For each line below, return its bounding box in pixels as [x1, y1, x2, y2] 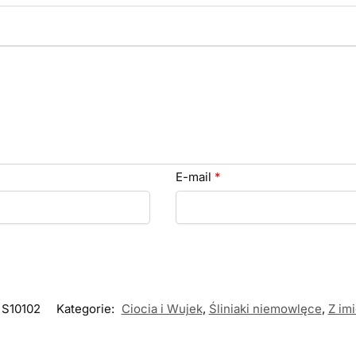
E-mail [175, 168, 215, 184]
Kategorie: [56, 301, 118, 317]
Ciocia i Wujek [121, 301, 203, 317]
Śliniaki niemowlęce [208, 301, 322, 317]
